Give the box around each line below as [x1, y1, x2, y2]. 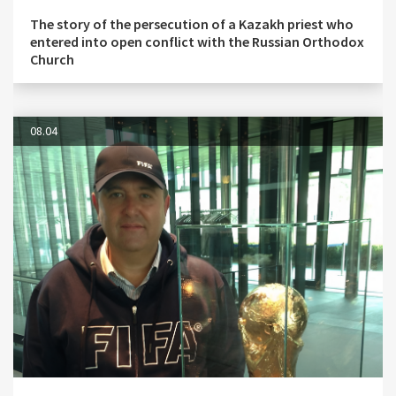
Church [30, 49, 74, 68]
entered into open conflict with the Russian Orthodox [30, 32, 364, 50]
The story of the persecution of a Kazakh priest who [30, 14, 354, 33]
